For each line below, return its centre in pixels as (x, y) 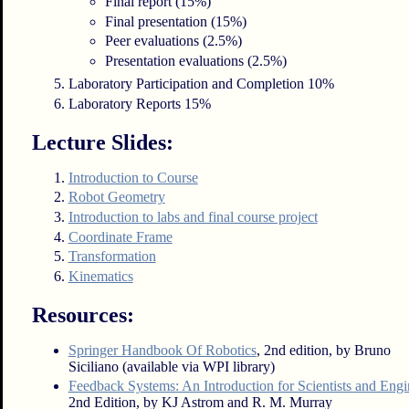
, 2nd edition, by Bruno (323, 350)
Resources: (83, 315)
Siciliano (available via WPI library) (171, 366)
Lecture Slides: (102, 142)
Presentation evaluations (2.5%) (195, 60)
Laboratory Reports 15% (139, 103)
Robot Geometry (116, 197)
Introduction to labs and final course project (193, 216)
